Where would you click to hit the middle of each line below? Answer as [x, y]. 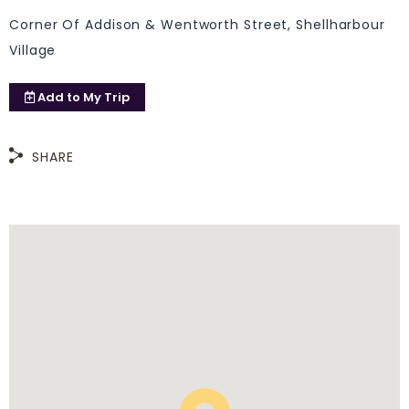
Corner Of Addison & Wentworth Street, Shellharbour [197, 24]
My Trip [105, 97]
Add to [59, 97]
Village [33, 50]
